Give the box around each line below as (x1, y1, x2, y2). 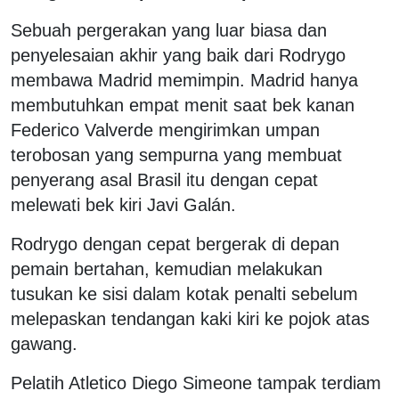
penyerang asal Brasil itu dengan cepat (11, 170, 318, 191)
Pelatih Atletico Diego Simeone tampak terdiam (11, 373, 381, 394)
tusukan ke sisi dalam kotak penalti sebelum (11, 284, 358, 305)
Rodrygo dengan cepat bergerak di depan (11, 234, 339, 255)
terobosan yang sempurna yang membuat (11, 145, 342, 166)
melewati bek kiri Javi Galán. (11, 195, 236, 216)
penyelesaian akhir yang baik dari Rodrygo (11, 45, 346, 66)
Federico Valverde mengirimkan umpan (11, 120, 320, 141)
